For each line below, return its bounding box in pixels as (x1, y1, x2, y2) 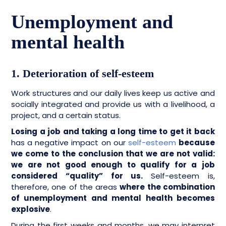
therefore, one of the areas (11, 182, 120, 193)
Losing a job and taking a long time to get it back (11, 126, 215, 137)
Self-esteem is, (151, 171, 215, 182)
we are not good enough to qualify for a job (11, 159, 215, 171)
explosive (11, 204, 50, 215)
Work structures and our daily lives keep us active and (11, 88, 215, 99)
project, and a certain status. (11, 110, 123, 121)
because (179, 137, 215, 148)
